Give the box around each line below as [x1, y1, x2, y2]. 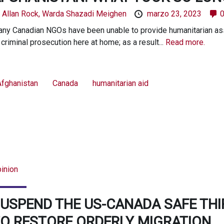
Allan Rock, [1, 8, 42, 18]
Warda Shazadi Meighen [41, 8, 128, 18]
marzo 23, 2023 [146, 8, 201, 18]
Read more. [165, 37, 205, 47]
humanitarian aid [92, 78, 148, 88]
